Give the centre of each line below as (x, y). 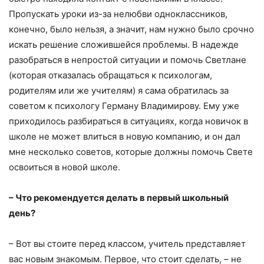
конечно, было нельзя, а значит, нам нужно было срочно (131, 29)
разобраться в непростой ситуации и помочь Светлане (128, 60)
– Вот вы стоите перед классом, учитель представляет (127, 243)
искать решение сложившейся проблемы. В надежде (124, 44)
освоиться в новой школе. (65, 167)
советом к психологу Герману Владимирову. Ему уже (124, 105)
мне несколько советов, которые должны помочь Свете (131, 151)
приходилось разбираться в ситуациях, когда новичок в (128, 121)
